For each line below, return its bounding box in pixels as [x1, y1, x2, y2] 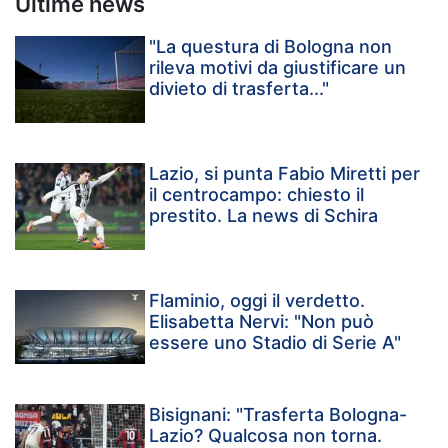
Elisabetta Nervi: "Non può [149, 311, 375, 333]
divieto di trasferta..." [149, 78, 330, 100]
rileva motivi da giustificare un [149, 57, 407, 79]
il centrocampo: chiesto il [149, 184, 365, 206]
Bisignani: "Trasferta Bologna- [149, 404, 408, 426]
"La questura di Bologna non [149, 36, 393, 58]
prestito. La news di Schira [149, 205, 379, 227]
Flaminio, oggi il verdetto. [149, 290, 366, 312]
